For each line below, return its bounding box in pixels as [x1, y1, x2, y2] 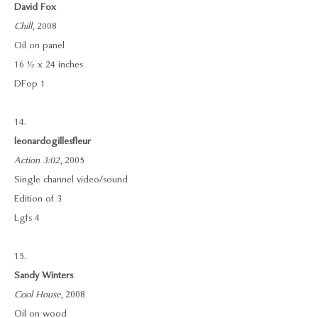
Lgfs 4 [14, 212, 43, 224]
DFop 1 [14, 77, 45, 90]
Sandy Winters [14, 269, 73, 282]
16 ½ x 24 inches [14, 58, 83, 71]
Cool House [14, 288, 60, 301]
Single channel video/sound [14, 173, 128, 186]
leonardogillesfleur [14, 135, 91, 148]
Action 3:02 [14, 154, 60, 167]
